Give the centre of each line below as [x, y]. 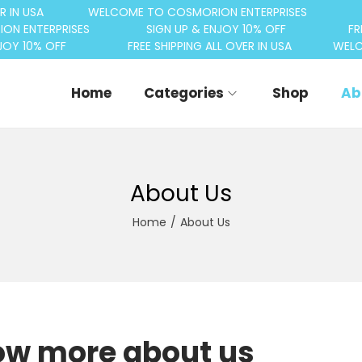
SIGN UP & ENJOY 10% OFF [217, 29]
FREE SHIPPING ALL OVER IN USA [210, 46]
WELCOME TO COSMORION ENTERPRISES [197, 12]
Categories [184, 93]
